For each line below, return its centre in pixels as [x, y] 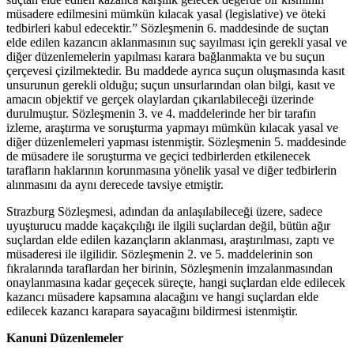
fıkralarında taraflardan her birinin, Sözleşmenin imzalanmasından [169, 269]
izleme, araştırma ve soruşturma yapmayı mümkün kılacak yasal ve [172, 128]
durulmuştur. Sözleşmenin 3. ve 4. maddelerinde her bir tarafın [161, 114]
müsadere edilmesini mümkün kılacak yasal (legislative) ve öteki [166, 14]
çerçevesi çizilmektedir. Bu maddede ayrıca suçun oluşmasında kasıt [175, 71]
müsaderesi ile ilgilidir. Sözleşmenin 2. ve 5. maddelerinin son [160, 254]
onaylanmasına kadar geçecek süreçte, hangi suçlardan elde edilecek [176, 283]
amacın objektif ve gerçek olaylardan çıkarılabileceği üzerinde [160, 100]
